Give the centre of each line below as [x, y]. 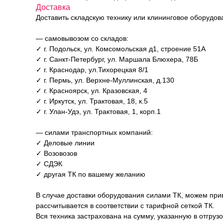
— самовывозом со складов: [82, 38]
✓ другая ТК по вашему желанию [91, 174]
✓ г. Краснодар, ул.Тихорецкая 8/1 [92, 70]
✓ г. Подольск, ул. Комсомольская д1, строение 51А [121, 49]
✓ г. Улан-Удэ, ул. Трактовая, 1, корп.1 [98, 111]
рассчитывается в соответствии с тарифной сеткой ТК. [125, 206]
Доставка [53, 7]
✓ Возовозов [56, 153]
